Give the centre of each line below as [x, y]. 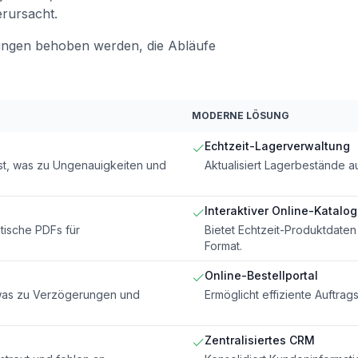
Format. [223, 245]
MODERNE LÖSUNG [241, 115]
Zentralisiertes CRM [260, 340]
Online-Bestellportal [261, 275]
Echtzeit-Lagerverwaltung [277, 145]
